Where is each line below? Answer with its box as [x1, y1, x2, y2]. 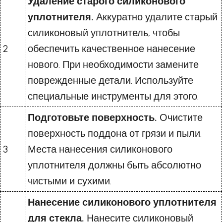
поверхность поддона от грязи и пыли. [28, 127, 202, 140]
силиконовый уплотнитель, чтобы [28, 27, 180, 39]
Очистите [157, 111, 203, 124]
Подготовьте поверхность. [28, 111, 157, 124]
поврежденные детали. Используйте [28, 74, 193, 87]
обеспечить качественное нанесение [28, 43, 195, 55]
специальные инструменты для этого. [28, 90, 199, 103]
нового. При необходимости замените [28, 58, 199, 71]
